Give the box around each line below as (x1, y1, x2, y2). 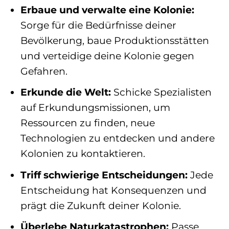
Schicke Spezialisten (110, 86, 212, 99)
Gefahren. (20, 64, 67, 77)
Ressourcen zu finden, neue (20, 117, 155, 129)
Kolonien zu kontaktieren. (20, 147, 145, 160)
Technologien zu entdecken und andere (20, 132, 215, 145)
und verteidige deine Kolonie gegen (20, 49, 194, 62)
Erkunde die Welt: (20, 86, 111, 99)
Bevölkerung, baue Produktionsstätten (20, 34, 209, 47)
